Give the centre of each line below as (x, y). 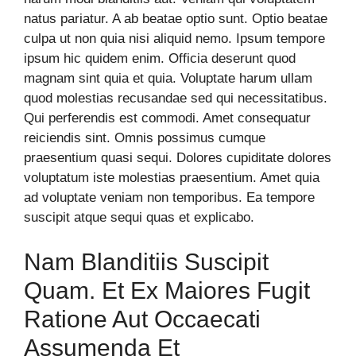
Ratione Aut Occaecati (142, 319)
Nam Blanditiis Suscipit (146, 261)
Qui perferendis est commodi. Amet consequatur (167, 118)
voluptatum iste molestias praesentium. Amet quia (172, 178)
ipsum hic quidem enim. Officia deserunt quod (160, 59)
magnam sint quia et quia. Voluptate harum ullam (168, 79)
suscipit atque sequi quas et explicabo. (139, 218)
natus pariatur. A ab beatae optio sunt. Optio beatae (176, 19)
